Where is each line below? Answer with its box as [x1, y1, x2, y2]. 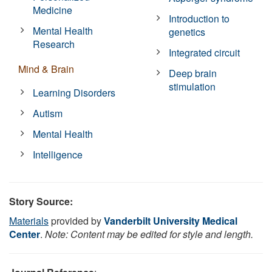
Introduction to [169, 11, 230, 25]
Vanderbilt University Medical [104, 213, 237, 228]
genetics [169, 24, 206, 39]
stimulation [169, 79, 216, 93]
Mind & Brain [18, 61, 74, 76]
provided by [49, 213, 104, 228]
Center [9, 226, 40, 241]
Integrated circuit [169, 45, 240, 59]
